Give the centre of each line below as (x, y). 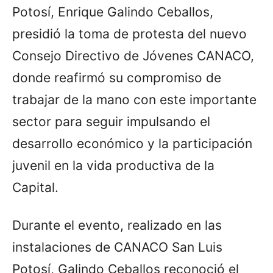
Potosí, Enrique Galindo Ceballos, (113, 12)
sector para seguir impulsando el (111, 121)
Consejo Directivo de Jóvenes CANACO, (133, 55)
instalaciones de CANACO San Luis (117, 247)
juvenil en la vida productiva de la (113, 165)
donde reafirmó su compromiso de (117, 77)
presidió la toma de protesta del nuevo (129, 34)
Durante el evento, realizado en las (117, 225)
